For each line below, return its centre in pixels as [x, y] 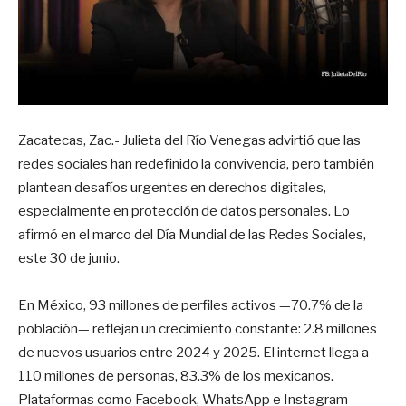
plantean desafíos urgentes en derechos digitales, [172, 187]
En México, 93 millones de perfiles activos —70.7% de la [191, 305]
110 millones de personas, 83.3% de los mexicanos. [176, 376]
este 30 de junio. [69, 258]
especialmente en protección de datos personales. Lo [184, 211]
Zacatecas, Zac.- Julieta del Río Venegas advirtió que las [189, 140]
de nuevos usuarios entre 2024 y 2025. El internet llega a [193, 352]
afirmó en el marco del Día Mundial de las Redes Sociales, [192, 234]
